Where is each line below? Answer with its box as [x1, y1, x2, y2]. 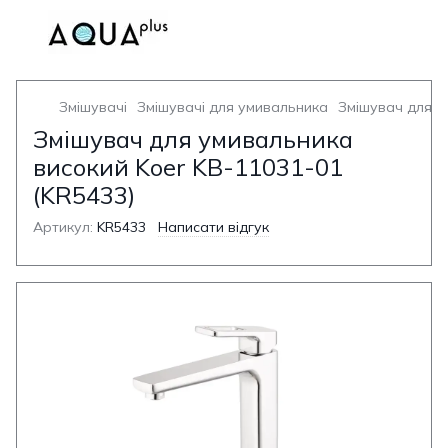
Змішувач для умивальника [33, 124, 353, 154]
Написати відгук [158, 218, 269, 236]
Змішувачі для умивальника [137, 98, 328, 116]
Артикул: [33, 218, 93, 236]
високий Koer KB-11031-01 [33, 152, 343, 182]
